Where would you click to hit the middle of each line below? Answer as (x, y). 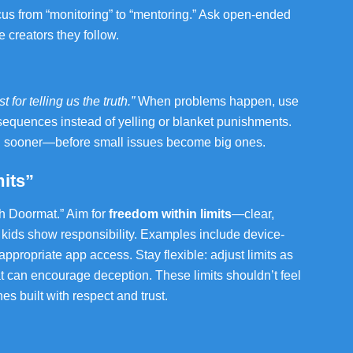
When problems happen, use (217, 101)
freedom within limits (170, 214)
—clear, (253, 214)
